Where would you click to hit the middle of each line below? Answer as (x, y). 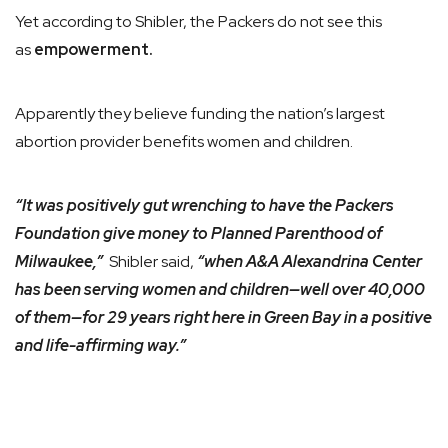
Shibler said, (148, 261)
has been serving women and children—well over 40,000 (220, 289)
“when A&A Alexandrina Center (308, 261)
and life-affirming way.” (100, 345)
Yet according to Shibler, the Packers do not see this (198, 21)
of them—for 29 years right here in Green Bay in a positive (223, 317)
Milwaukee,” (59, 261)
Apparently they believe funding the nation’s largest (200, 113)
